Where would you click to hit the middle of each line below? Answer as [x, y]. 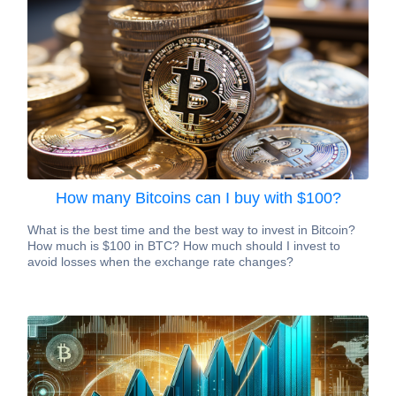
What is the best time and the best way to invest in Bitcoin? [191, 230]
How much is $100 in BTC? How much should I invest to [184, 246]
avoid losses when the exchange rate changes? [160, 262]
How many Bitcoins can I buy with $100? [198, 198]
